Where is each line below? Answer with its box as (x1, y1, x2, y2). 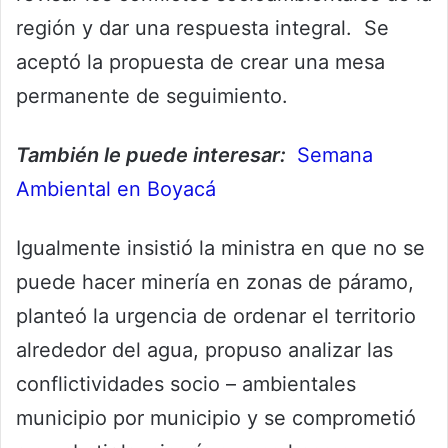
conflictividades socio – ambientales (16, 371, 356, 396)
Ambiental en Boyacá (16, 176, 216, 201)
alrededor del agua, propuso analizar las (16, 337, 393, 362)
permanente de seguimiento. (16, 83, 294, 108)
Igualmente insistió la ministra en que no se (16, 235, 425, 260)
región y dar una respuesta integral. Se (16, 15, 389, 40)
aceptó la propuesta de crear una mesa (16, 49, 385, 74)
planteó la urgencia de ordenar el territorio (16, 303, 416, 328)
